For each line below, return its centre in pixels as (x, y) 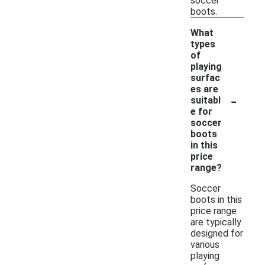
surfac (205, 77)
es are (204, 89)
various (205, 244)
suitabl (206, 100)
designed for (217, 233)
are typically (216, 222)
